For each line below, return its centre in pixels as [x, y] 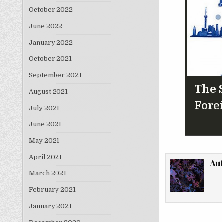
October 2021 [50, 59]
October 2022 [51, 10]
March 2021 [47, 173]
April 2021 [45, 157]
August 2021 [48, 92]
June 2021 [45, 124]
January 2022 [51, 43]
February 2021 [52, 190]
